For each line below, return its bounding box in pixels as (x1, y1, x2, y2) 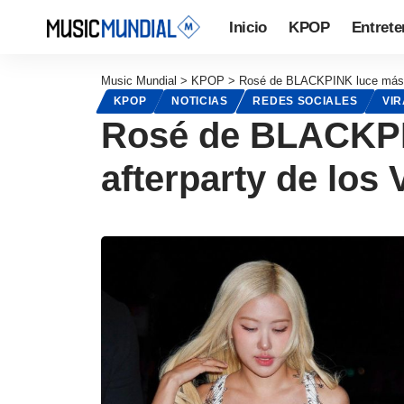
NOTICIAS (171, 96, 228, 107)
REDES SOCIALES (252, 96, 358, 107)
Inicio (229, 18, 267, 36)
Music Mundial (101, 74, 177, 87)
